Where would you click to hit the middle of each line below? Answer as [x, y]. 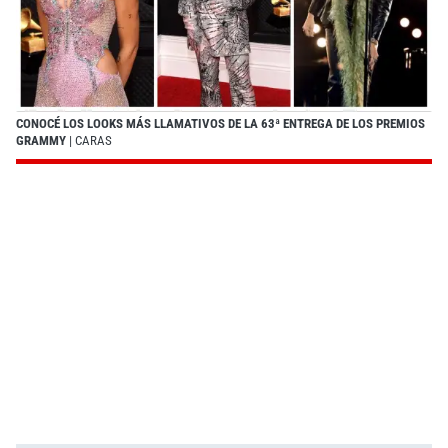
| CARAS [89, 140]
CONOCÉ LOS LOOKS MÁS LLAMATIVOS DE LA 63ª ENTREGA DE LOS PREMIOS [220, 123]
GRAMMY [41, 140]
